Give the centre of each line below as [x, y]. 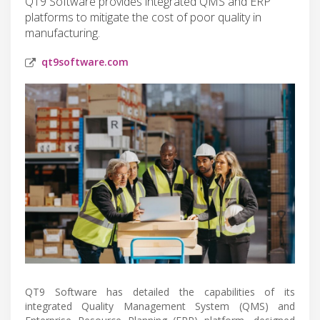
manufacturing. [62, 32]
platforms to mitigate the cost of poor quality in [143, 17]
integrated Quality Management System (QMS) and [160, 306]
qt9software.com [85, 61]
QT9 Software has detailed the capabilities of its [160, 291]
